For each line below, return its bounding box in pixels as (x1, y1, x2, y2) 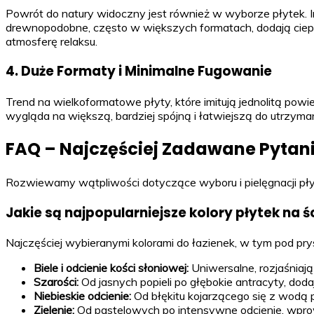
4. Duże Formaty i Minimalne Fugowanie (6, 62, 272, 81)
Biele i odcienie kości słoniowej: (34, 261, 189, 275)
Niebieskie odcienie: (34, 289, 131, 303)
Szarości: (34, 275, 78, 289)
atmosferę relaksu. (6, 34, 97, 48)
